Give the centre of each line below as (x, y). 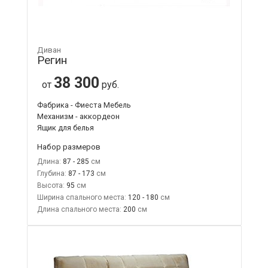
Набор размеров (68, 146)
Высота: (51, 185)
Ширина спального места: (81, 197)
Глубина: (51, 173)
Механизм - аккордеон (78, 116)
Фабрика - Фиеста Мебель (84, 105)
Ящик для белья (65, 127)
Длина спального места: (79, 209)
